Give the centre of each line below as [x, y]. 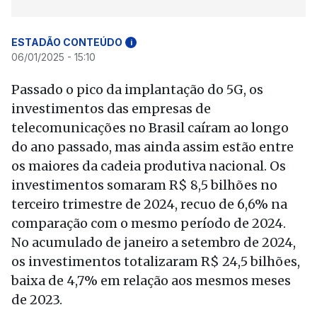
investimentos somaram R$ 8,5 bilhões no [144, 185]
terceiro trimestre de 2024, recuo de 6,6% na [149, 204]
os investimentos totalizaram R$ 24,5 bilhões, [156, 261]
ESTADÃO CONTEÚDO [67, 42]
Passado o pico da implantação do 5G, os [137, 90]
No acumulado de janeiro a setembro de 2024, [154, 242]
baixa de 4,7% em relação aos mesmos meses [151, 281]
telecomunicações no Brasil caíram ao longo [150, 128]
